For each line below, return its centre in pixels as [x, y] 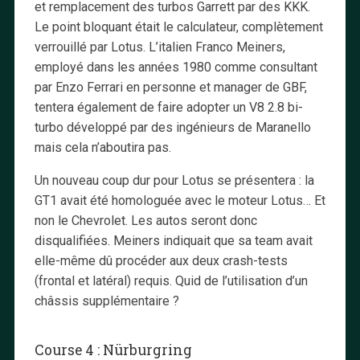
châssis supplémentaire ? [106, 301]
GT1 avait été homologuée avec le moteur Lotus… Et [180, 200]
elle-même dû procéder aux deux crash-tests [161, 260]
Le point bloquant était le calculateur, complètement [178, 27]
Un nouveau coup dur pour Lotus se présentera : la [174, 180]
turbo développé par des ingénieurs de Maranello [172, 127]
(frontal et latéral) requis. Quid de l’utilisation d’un [171, 280]
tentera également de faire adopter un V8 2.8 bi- [168, 107]
